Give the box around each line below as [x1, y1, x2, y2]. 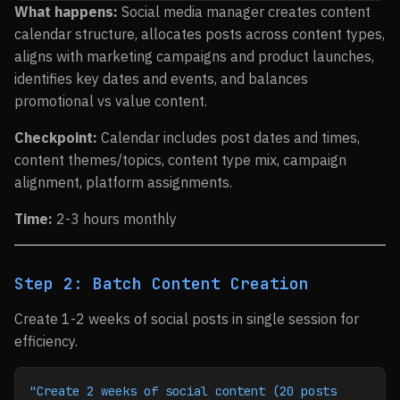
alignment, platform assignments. [14, 173, 232, 191]
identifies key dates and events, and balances [14, 70, 308, 87]
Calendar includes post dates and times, [97, 129, 360, 146]
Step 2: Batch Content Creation [14, 273, 309, 294]
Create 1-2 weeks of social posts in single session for [14, 310, 359, 328]
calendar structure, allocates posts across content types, [14, 25, 385, 43]
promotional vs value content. [14, 92, 207, 110]
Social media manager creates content [118, 3, 371, 21]
